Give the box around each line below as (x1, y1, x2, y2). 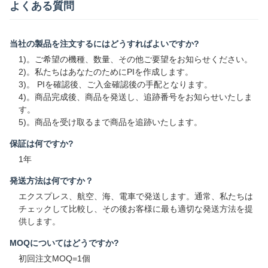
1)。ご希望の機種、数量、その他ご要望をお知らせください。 (19, 54, 252, 65)
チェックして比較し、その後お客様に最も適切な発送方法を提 (19, 204, 253, 214)
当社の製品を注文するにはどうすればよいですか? (10, 39, 199, 49)
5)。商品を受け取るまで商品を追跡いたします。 (19, 117, 202, 127)
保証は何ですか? (10, 139, 74, 149)
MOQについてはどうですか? (10, 238, 119, 248)
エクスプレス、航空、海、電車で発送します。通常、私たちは (19, 191, 253, 202)
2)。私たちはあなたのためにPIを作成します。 (19, 67, 193, 77)
